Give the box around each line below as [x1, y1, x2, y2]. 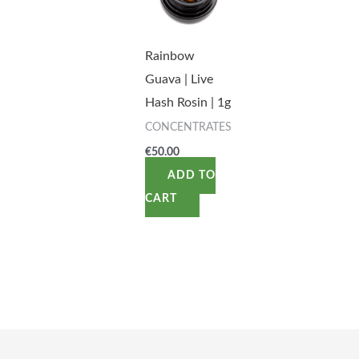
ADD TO [167, 169, 216, 181]
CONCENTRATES [144, 122, 232, 134]
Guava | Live [144, 73, 213, 87]
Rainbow [144, 50, 195, 63]
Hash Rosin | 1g [144, 96, 231, 110]
